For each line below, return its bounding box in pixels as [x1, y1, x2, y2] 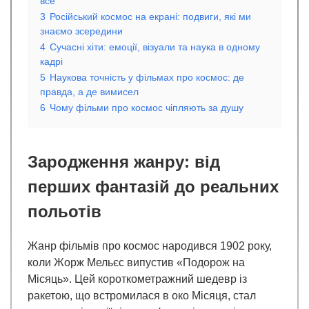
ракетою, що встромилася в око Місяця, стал [28, 289, 256, 301]
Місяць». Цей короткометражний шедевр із [28, 272, 247, 285]
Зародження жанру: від [28, 152, 220, 171]
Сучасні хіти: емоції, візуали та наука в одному [50, 41, 260, 52]
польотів [28, 201, 101, 221]
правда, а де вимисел [40, 86, 139, 97]
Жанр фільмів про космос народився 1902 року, [28, 239, 272, 252]
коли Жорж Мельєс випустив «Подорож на [28, 256, 245, 268]
